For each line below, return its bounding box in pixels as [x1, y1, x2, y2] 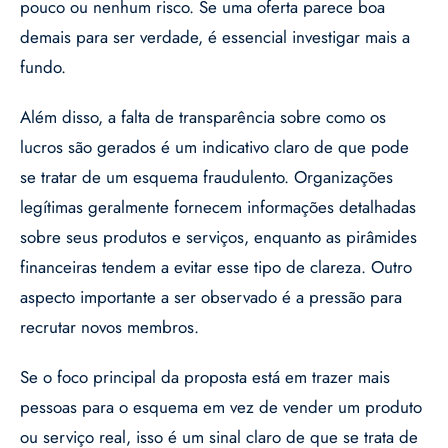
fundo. [20, 55, 66, 80]
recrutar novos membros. [20, 315, 199, 340]
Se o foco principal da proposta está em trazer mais [20, 365, 390, 390]
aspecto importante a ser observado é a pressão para [20, 285, 402, 310]
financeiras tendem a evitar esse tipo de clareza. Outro [20, 255, 412, 280]
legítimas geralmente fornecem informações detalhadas [20, 195, 416, 220]
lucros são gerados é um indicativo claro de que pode [20, 135, 409, 160]
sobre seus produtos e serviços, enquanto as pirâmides [20, 225, 417, 250]
